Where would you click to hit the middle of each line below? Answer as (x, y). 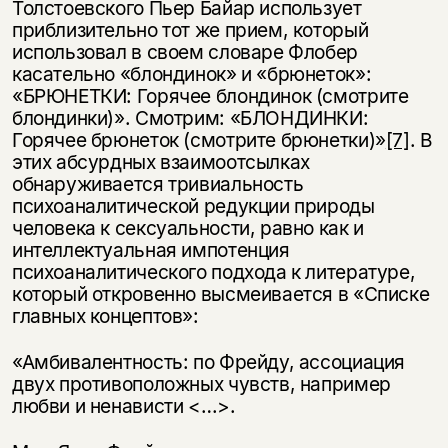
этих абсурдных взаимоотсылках (160, 161)
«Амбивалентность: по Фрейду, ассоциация (208, 361)
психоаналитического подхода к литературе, (213, 271)
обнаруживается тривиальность (157, 183)
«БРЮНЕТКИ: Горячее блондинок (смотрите (210, 95)
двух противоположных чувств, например (201, 383)
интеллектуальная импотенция (150, 249)
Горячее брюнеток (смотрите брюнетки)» (198, 139)
